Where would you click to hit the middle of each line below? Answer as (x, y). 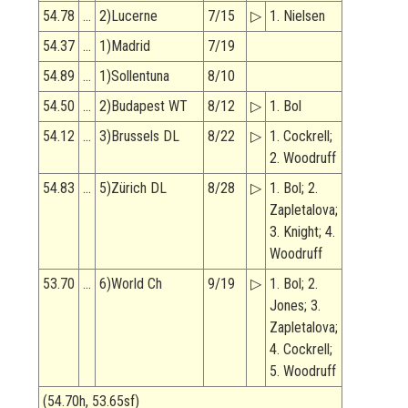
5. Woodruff (303, 372)
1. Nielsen (297, 16)
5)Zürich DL (133, 189)
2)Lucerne (128, 16)
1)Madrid (125, 46)
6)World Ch (131, 284)
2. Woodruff (303, 158)
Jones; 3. (295, 306)
